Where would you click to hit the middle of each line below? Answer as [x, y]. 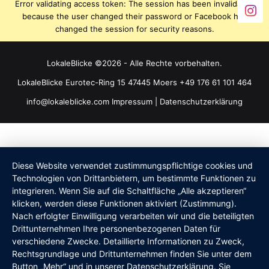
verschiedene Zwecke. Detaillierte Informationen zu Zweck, [128, 241]
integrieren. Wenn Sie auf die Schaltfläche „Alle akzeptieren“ [129, 191]
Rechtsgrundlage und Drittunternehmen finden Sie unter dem [132, 254]
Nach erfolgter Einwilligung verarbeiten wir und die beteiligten [133, 216]
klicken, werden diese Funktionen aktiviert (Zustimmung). [124, 203]
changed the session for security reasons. [134, 29]
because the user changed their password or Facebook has [134, 17]
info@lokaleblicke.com [69, 102]
